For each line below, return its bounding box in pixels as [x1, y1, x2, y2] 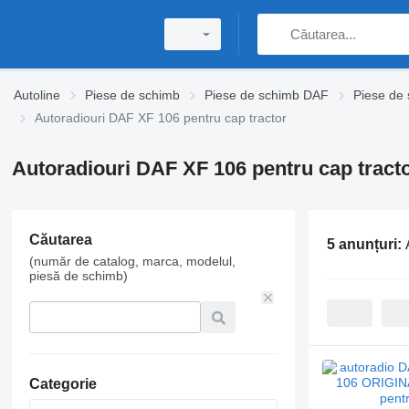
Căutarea [28, 232, 92, 247]
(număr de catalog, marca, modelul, [28, 254, 236, 268]
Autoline [14, 88, 60, 102]
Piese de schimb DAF [204, 88, 329, 102]
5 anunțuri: [326, 236, 405, 252]
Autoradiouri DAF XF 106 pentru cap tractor [35, 110, 287, 125]
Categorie [28, 376, 97, 392]
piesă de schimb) [28, 268, 128, 283]
